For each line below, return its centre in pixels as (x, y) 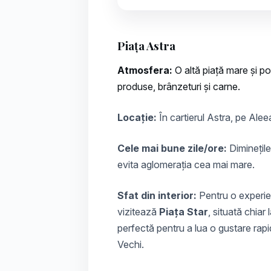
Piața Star (184, 212)
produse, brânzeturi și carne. (179, 87)
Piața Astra (146, 46)
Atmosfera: (145, 70)
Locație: (137, 118)
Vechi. (131, 245)
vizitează (138, 212)
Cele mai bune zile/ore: (172, 149)
